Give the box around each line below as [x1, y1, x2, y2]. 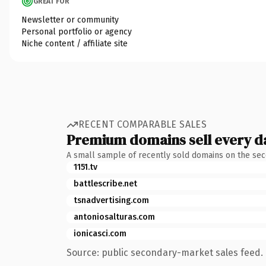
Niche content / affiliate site [21, 38, 128, 49]
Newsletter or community [21, 14, 119, 25]
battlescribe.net [74, 178, 137, 189]
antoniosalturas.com [74, 211, 155, 222]
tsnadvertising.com [74, 195, 149, 205]
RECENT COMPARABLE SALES [78, 119, 207, 130]
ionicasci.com [74, 228, 126, 239]
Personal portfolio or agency [21, 26, 132, 37]
